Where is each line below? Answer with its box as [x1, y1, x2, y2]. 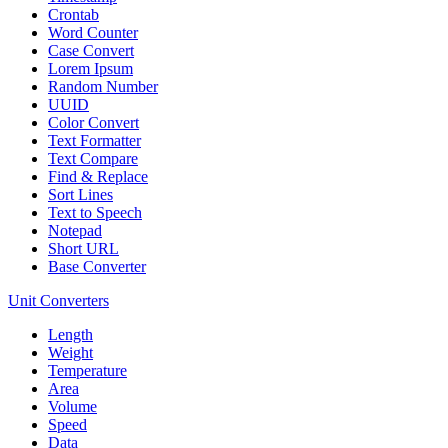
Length [48, 325, 93, 343]
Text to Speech [48, 203, 142, 221]
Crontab [48, 5, 99, 23]
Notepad [48, 221, 102, 239]
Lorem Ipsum [48, 59, 133, 77]
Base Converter [48, 257, 146, 275]
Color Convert [48, 113, 139, 131]
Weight [48, 343, 93, 361]
